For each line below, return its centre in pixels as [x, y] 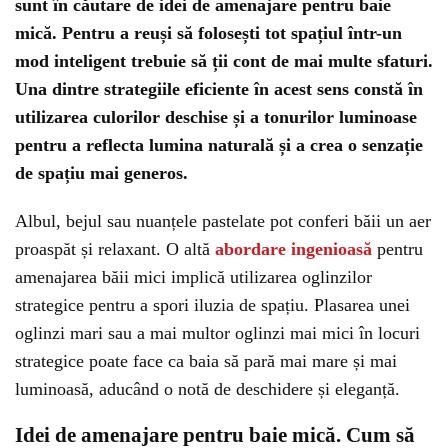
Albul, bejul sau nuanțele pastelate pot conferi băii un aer [223, 221]
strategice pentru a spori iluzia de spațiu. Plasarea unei [212, 305]
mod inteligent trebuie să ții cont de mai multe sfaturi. [224, 61]
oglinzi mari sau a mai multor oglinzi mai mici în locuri [217, 333]
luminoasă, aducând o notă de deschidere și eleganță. [207, 389]
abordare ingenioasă [291, 249]
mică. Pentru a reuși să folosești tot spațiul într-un [208, 33]
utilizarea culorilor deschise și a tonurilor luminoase [216, 117]
